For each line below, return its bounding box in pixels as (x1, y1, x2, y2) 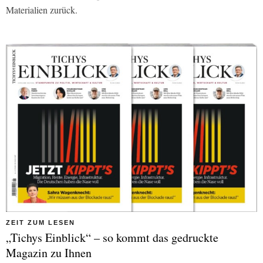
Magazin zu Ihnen (6, 244, 92, 261)
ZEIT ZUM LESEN (6, 218, 75, 226)
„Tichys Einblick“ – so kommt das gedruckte (6, 229, 218, 245)
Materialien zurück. (6, 4, 77, 16)
